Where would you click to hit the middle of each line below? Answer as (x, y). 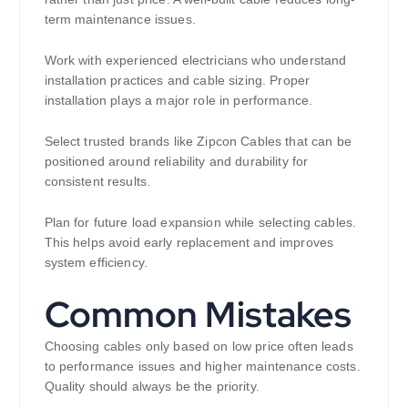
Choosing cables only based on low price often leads (199, 347)
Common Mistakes (198, 315)
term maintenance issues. (120, 19)
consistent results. (97, 181)
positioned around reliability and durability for (176, 161)
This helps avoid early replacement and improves (189, 242)
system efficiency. (96, 262)
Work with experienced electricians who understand (195, 60)
